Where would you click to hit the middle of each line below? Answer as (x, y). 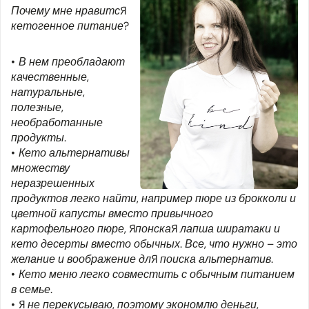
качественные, (50, 77)
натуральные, (48, 92)
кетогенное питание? (70, 26)
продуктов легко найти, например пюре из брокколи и (153, 199)
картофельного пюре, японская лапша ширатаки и (146, 229)
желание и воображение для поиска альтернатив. (142, 259)
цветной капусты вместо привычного (112, 214)
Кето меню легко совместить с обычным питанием (157, 275)
